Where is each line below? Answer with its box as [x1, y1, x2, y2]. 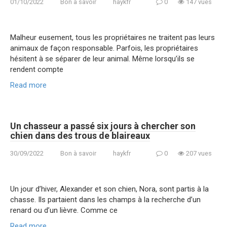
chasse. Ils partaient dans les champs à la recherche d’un [10, 195, 201, 204]
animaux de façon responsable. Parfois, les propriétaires [10, 43, 198, 53]
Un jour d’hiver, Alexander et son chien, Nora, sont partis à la [10, 184, 209, 194]
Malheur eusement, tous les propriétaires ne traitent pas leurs [10, 32, 215, 42]
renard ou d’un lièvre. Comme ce [10, 205, 118, 215]
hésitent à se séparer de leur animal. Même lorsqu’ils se [10, 54, 195, 63]
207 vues [184, 149, 212, 157]
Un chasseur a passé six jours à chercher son [10, 120, 196, 131]
